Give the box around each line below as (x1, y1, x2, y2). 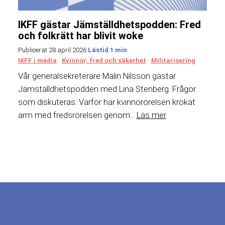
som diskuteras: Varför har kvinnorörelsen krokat (18, 97, 195, 107)
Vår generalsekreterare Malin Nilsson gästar (18, 71, 176, 81)
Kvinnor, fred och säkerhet (61, 57, 146, 65)
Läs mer (136, 110, 166, 120)
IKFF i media (18, 57, 57, 65)
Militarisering (151, 57, 195, 65)
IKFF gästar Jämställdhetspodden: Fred (18, 18, 201, 31)
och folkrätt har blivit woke (18, 29, 143, 42)
